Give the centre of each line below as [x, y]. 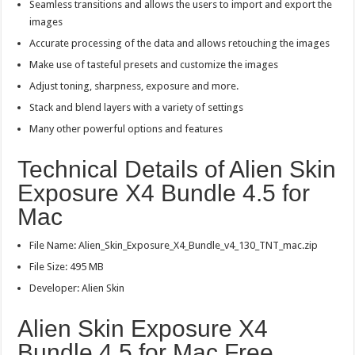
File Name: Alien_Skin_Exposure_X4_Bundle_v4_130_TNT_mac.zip [174, 246]
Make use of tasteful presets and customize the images [154, 65]
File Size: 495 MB [67, 267]
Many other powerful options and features [126, 129]
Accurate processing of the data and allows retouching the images [180, 44]
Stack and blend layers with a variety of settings [137, 108]
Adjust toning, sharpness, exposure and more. [134, 86]
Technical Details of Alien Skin [177, 170]
